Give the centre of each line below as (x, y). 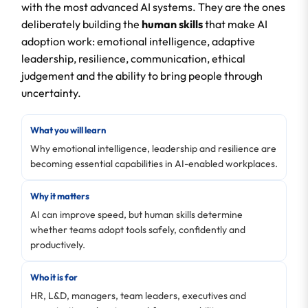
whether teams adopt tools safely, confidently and (138, 230)
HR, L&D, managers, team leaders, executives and (138, 296)
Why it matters (60, 196)
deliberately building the (81, 24)
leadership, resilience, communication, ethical (133, 58)
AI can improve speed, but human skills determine (136, 214)
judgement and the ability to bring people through (142, 76)
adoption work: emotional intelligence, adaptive (138, 41)
